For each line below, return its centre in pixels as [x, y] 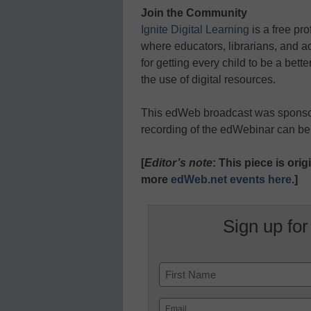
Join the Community [194, 13]
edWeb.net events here [231, 180]
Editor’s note [178, 163]
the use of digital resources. [208, 80]
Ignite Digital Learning [195, 30]
